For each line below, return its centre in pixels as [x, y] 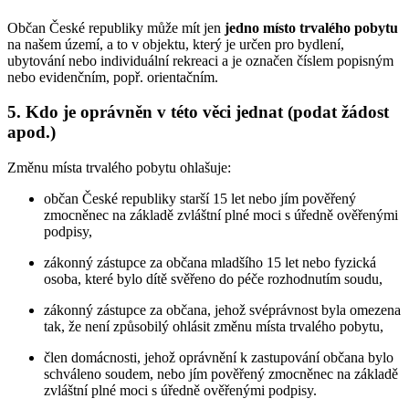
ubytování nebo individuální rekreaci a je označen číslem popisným [200, 60]
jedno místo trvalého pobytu [311, 27]
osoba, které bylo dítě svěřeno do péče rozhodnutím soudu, [213, 279]
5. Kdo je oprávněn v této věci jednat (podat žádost [198, 112]
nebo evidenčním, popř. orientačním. [113, 77]
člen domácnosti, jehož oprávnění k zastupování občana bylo [219, 358]
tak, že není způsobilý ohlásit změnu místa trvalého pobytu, [214, 327]
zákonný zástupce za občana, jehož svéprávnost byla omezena [222, 310]
